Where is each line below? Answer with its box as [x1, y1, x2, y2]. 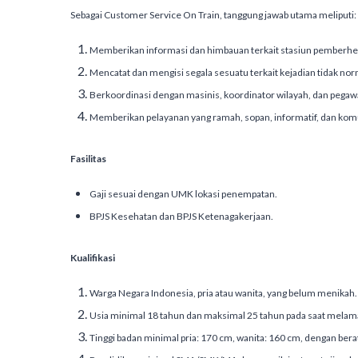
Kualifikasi [70, 252, 115, 264]
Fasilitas [70, 153, 106, 165]
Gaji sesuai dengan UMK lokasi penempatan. [89, 188, 277, 200]
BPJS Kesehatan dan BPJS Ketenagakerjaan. [89, 210, 273, 222]
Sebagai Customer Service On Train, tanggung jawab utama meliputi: [70, 9, 356, 21]
